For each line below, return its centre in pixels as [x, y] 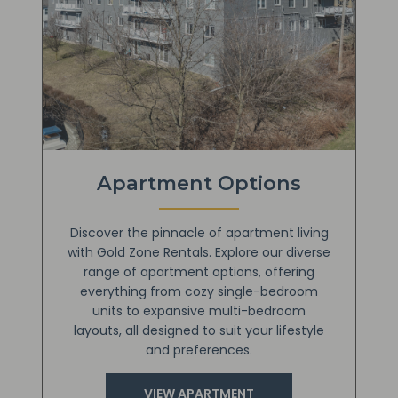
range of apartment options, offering [199, 272]
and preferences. [199, 350]
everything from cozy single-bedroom [199, 291]
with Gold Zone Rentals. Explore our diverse [199, 252]
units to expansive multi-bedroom [199, 311]
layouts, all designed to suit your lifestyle [199, 330]
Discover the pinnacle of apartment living [199, 233]
